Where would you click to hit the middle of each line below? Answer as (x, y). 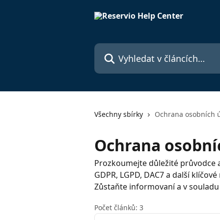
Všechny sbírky (119, 114)
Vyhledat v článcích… (132, 49)
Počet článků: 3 (119, 207)
